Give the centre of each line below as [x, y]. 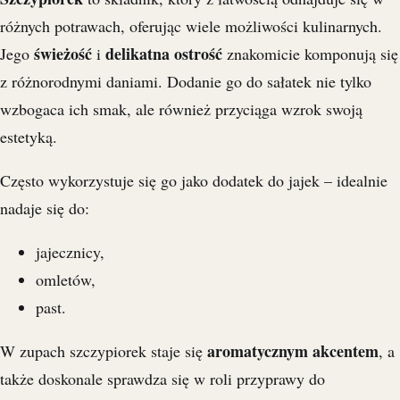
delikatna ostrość [164, 53]
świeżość [63, 53]
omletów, [66, 279]
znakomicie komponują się [310, 53]
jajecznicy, [70, 251]
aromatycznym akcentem [293, 350]
